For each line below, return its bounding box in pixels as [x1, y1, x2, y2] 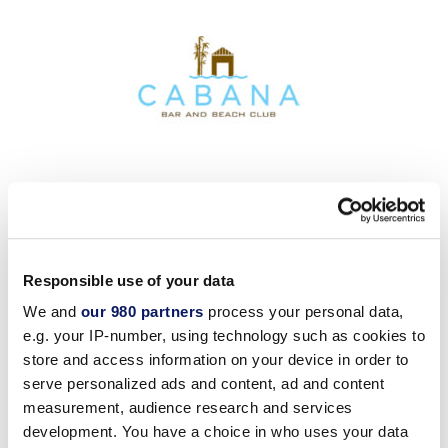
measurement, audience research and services [23, 399, 353, 417]
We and [23, 303, 81, 321]
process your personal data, [203, 303, 404, 321]
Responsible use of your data [23, 271, 234, 289]
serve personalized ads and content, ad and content [23, 375, 384, 393]
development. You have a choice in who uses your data [23, 423, 408, 441]
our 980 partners [80, 303, 204, 321]
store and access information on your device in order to [23, 351, 409, 369]
